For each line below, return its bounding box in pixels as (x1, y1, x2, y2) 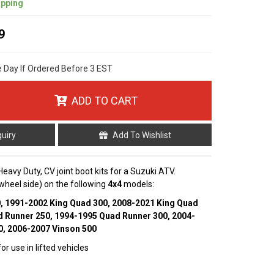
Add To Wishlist (112, 130, 171, 140)
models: (122, 179, 155, 189)
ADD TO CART (71, 94, 138, 107)
